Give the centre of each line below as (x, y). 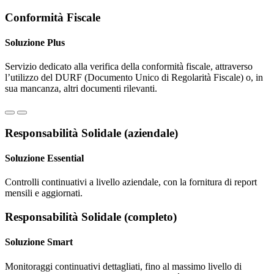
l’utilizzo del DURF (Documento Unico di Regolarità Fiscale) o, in (134, 78)
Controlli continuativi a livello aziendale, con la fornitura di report (131, 182)
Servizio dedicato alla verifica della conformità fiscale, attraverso (129, 67)
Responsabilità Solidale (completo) (91, 217)
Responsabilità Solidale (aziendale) (91, 133)
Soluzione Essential (44, 158)
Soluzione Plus (35, 42)
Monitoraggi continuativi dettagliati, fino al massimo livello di (123, 266)
